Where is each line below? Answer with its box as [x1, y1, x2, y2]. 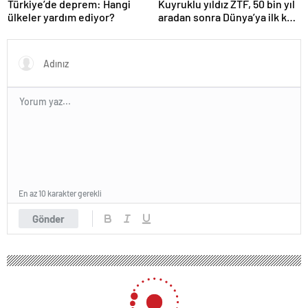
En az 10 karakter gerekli [19, 188, 102, 198]
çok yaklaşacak [158, 23, 230, 36]
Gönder [32, 212, 65, 225]
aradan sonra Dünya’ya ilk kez [158, 10, 298, 23]
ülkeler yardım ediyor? [8, 10, 115, 23]
